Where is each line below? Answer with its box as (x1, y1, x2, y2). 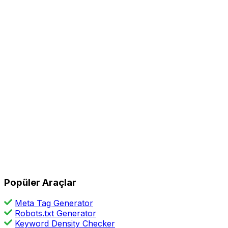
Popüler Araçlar (4, 176, 76, 188)
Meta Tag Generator (15, 197, 93, 208)
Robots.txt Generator (15, 208, 96, 218)
